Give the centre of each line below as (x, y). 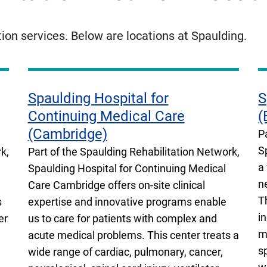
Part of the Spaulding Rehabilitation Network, (133, 151)
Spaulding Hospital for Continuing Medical (127, 168)
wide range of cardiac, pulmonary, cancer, (125, 252)
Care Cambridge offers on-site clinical (116, 185)
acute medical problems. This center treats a (133, 235)
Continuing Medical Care (106, 116)
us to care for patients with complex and (122, 218)
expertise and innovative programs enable (127, 201)
